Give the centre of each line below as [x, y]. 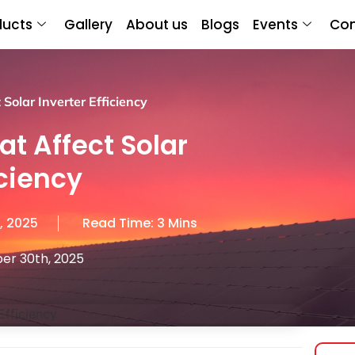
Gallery [88, 25]
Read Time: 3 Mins [140, 223]
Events [275, 25]
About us [157, 25]
